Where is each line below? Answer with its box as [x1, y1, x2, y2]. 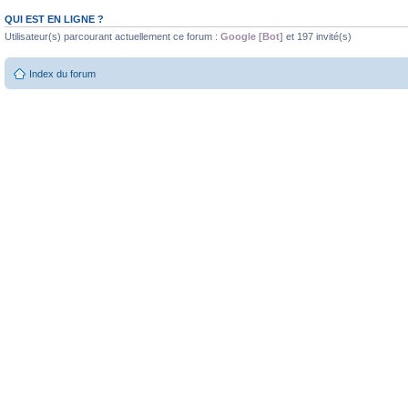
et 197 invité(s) [283, 30, 352, 42]
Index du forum [29, 68, 96, 80]
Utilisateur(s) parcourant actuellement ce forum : [5, 30, 220, 42]
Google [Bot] [220, 30, 283, 42]
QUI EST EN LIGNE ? [5, 13, 104, 25]
